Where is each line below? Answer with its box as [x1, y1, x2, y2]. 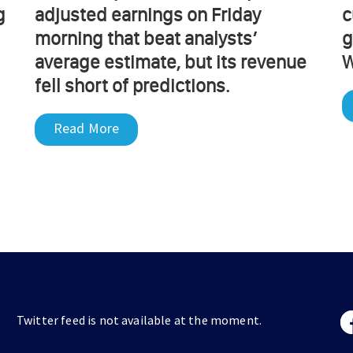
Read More [54, 119, 120, 138]
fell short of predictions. [35, 74, 237, 98]
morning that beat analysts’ [35, 27, 257, 50]
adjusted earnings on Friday [35, 3, 261, 27]
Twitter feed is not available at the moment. [16, 312, 262, 329]
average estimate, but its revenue [35, 50, 307, 74]
